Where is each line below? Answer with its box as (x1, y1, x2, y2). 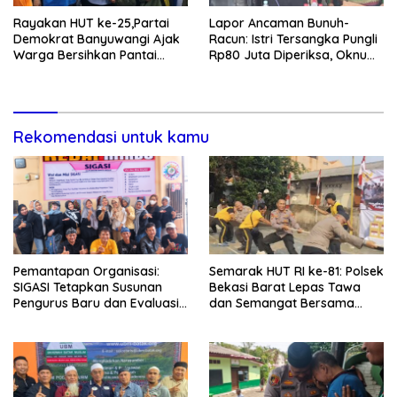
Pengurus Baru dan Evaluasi (13, 294, 179, 311)
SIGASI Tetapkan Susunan (13, 278, 162, 295)
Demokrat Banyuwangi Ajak (13, 30, 180, 47)
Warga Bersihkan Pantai (13, 46, 157, 63)
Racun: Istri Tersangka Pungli (209, 30, 378, 47)
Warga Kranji (209, 310, 288, 327)
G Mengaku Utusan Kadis (209, 62, 356, 79)
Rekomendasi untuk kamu (13, 126, 209, 147)
